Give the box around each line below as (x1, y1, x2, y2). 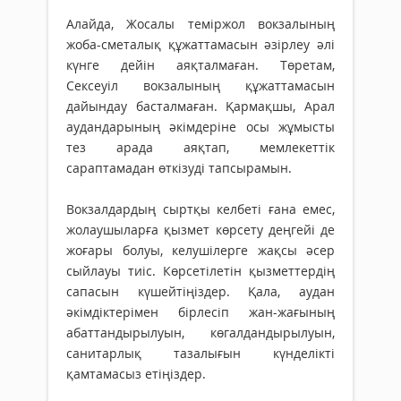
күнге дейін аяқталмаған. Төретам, (66, 56, 335, 74)
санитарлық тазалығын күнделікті (66, 345, 335, 363)
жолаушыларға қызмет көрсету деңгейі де (66, 221, 335, 239)
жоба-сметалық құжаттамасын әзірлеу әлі (66, 36, 335, 54)
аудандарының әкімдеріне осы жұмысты (66, 118, 335, 136)
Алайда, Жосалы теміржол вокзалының (66, 15, 335, 33)
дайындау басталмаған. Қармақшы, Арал (66, 98, 335, 115)
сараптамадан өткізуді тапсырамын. (66, 159, 292, 177)
